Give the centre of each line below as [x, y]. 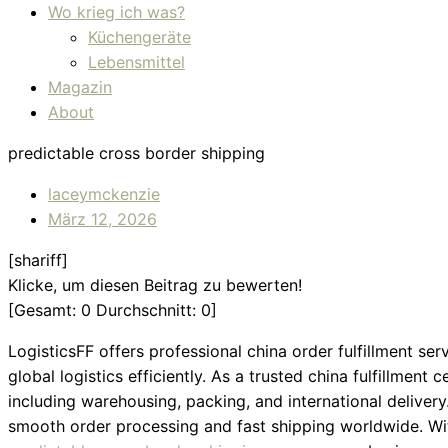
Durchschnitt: [146, 310]
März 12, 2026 [102, 219]
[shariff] [38, 260]
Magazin [80, 87]
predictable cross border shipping [136, 153]
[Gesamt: [44, 310]
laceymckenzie [104, 194]
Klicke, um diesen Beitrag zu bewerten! [155, 285]
